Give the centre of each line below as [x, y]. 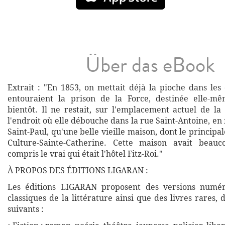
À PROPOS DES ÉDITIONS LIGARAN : [78, 170]
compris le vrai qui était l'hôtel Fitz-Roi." [85, 154]
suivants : [26, 209]
